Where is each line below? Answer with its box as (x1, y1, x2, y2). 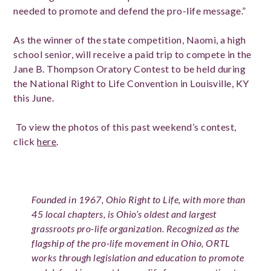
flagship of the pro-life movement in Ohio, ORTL (31, 237, 230, 249)
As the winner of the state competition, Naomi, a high (13, 34, 246, 45)
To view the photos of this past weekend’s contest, (13, 121, 237, 132)
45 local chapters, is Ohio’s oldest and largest (31, 208, 217, 220)
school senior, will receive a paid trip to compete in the (13, 48, 252, 60)
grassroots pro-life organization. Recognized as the (31, 223, 240, 234)
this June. (13, 92, 59, 103)
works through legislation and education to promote (31, 252, 244, 263)
